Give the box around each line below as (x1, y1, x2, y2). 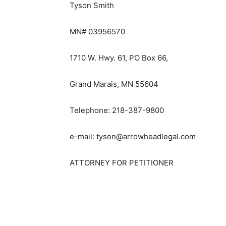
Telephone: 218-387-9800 (66, 105, 160, 116)
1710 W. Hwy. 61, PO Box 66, (66, 53, 164, 63)
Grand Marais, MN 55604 (66, 79, 155, 89)
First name (144, 205, 185, 215)
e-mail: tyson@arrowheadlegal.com (66, 132, 192, 142)
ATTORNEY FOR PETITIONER (66, 158, 170, 168)
